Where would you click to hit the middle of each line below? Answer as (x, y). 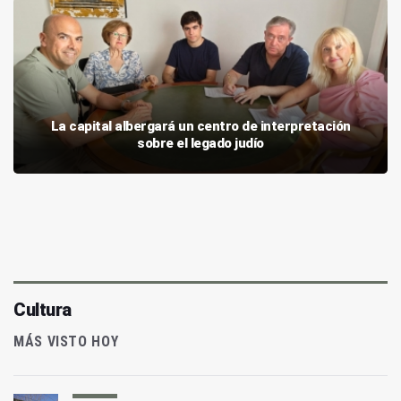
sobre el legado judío (200, 144)
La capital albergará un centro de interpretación (200, 127)
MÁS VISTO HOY (66, 342)
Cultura (43, 310)
